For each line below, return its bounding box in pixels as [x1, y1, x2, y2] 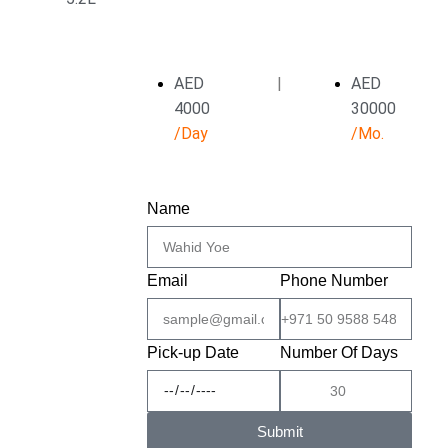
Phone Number [279, 271, 388, 289]
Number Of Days [279, 343, 398, 361]
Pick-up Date [147, 343, 239, 361]
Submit [256, 423, 303, 441]
